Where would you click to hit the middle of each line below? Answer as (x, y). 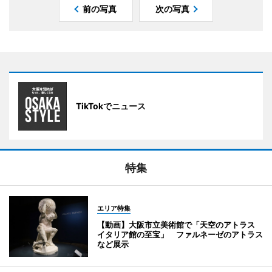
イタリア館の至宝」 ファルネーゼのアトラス (180, 234)
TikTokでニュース (111, 106)
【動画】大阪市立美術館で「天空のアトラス (176, 224)
